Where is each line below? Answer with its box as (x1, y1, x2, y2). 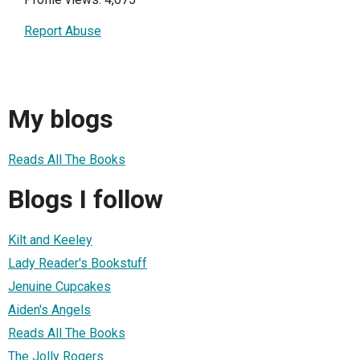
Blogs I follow (8, 184, 163, 215)
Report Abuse (24, 23, 101, 39)
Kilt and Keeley (8, 231, 92, 247)
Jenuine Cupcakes (8, 278, 111, 294)
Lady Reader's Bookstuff (8, 255, 147, 271)
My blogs (8, 104, 113, 135)
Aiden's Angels (8, 301, 91, 317)
